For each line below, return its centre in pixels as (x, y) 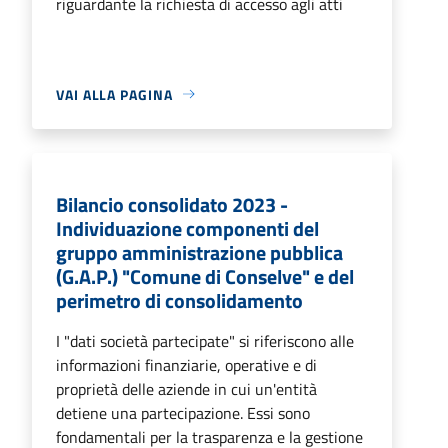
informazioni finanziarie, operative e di (186, 364)
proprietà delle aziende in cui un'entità (186, 388)
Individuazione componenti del (187, 228)
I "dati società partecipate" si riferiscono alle (205, 340)
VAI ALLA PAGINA (114, 94)
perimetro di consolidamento (179, 300)
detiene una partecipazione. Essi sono (183, 412)
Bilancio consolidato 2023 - (172, 204)
